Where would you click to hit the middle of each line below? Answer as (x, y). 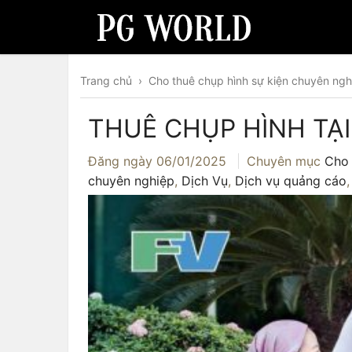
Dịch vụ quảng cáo (291, 181)
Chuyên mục (286, 161)
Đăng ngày (122, 161)
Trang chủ (106, 81)
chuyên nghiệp (131, 181)
